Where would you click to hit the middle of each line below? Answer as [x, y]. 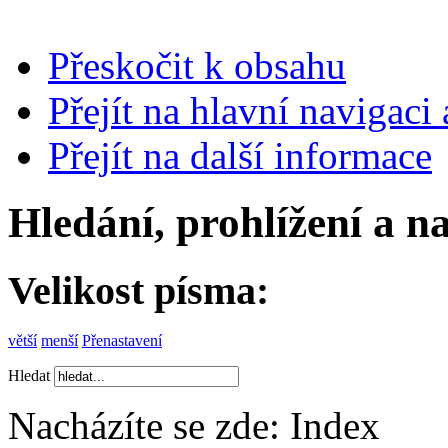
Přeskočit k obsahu [197, 65]
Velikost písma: [138, 290]
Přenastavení [122, 341]
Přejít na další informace [240, 155]
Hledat [31, 376]
